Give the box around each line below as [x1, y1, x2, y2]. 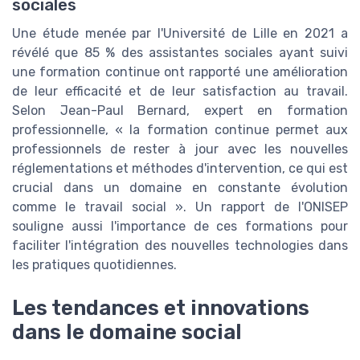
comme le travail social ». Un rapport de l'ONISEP [12, 198, 348, 215]
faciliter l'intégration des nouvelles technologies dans [12, 237, 348, 253]
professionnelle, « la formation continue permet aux [12, 121, 348, 137]
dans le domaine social [12, 320, 242, 345]
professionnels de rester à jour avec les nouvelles [12, 141, 348, 157]
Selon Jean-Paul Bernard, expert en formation [12, 102, 348, 118]
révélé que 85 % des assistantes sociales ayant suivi [12, 44, 348, 60]
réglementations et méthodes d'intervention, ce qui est [12, 160, 348, 176]
